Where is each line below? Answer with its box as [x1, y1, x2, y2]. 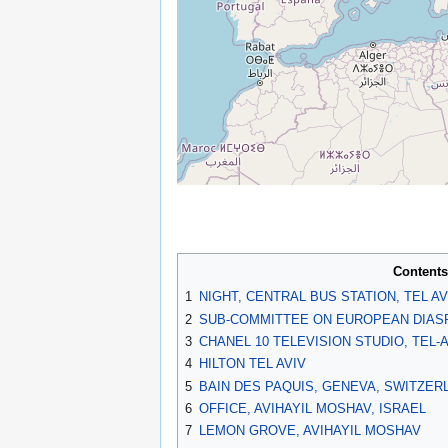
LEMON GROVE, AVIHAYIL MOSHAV [199, 423, 421, 439]
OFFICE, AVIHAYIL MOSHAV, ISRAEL [199, 401, 426, 417]
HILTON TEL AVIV [199, 356, 306, 372]
